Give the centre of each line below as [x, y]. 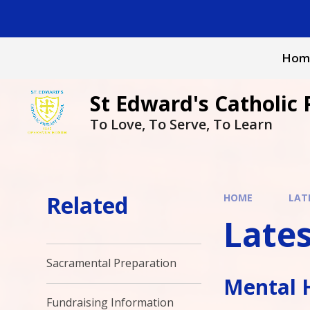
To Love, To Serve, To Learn [181, 124]
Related [88, 205]
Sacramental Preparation [112, 263]
